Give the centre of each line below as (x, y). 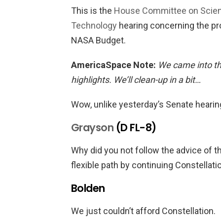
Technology (94, 25)
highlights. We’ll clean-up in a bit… (136, 80)
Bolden (88, 188)
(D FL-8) (135, 128)
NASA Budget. (98, 40)
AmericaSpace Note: (113, 65)
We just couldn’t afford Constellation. (143, 211)
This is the (92, 11)
